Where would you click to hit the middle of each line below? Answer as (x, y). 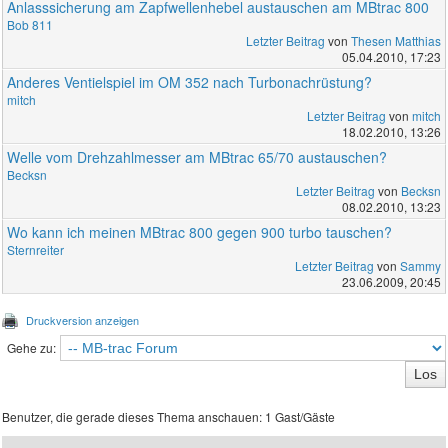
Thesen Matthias (395, 41)
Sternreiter (36, 250)
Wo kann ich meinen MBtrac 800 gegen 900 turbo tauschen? (200, 232)
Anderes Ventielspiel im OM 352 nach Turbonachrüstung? (190, 82)
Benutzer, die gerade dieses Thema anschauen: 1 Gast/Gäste (169, 417)
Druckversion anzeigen (83, 320)
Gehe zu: (31, 348)
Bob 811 (30, 25)
